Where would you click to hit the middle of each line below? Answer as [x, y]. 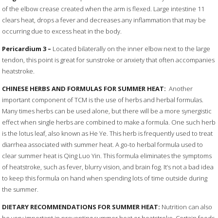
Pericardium [22, 49]
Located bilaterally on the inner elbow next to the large [132, 49]
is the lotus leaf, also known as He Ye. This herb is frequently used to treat [108, 134]
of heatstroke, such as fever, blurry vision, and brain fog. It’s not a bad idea [108, 167]
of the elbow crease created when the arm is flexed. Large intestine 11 [103, 9]
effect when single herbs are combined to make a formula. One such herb [109, 122]
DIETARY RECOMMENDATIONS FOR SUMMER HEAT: [81, 207]
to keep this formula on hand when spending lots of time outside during [105, 178]
